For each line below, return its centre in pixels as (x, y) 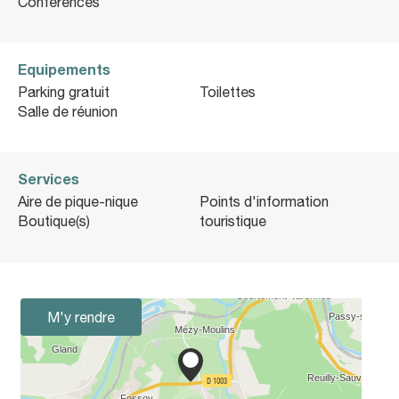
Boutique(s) (54, 220)
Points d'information (264, 201)
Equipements (64, 69)
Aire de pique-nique (78, 201)
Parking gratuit (64, 91)
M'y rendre (81, 317)
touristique (233, 220)
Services (49, 178)
